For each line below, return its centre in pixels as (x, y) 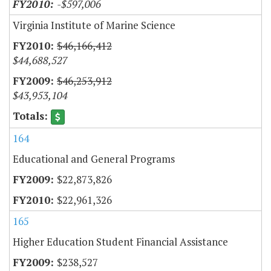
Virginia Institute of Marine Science (94, 25)
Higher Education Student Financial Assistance (120, 242)
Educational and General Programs (94, 159)
